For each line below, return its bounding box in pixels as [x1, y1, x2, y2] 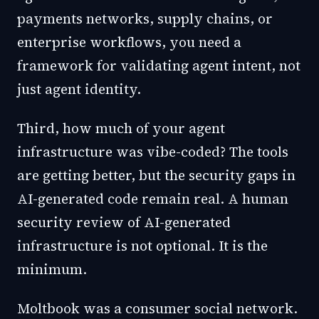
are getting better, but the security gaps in [17, 166, 296, 184]
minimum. [17, 260, 87, 278]
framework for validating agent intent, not [17, 56, 300, 75]
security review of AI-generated [17, 213, 231, 231]
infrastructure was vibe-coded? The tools [17, 142, 288, 161]
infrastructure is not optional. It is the [17, 236, 268, 255]
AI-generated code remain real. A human [17, 189, 288, 208]
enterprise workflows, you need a [17, 33, 241, 51]
